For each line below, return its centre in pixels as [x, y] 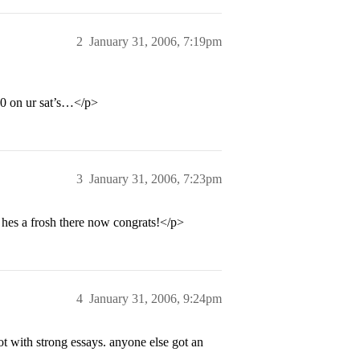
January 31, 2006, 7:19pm [155, 41]
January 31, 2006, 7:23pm [155, 179]
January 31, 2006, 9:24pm [155, 299]
